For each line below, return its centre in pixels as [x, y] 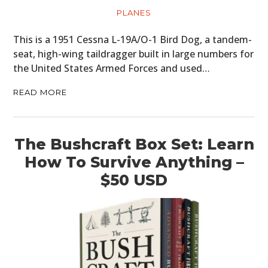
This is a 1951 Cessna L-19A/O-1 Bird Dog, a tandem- [133, 39]
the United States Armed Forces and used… [112, 68]
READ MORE [40, 92]
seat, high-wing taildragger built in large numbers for [134, 54]
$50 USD [134, 180]
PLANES [134, 12]
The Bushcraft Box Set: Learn [134, 144]
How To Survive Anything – [134, 162]
